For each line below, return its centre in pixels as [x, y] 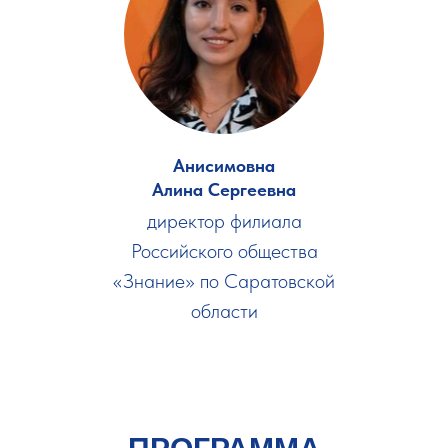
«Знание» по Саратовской [224, 281]
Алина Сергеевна [224, 189]
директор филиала [224, 221]
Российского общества [224, 251]
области [224, 311]
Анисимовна [224, 165]
